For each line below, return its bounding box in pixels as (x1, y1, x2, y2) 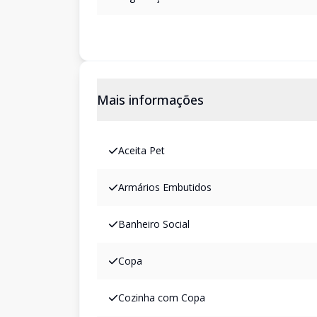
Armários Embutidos (118, 180, 212, 194)
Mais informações (97, 91, 204, 108)
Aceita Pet (118, 144, 165, 157)
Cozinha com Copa (118, 291, 205, 304)
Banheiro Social (118, 217, 190, 231)
